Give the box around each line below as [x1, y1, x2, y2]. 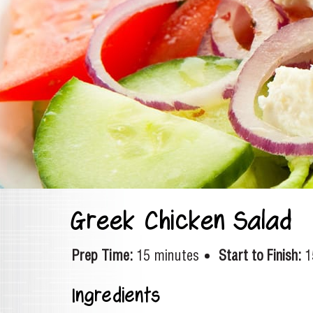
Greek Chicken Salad [71, 206, 292, 236]
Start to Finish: [219, 247, 301, 264]
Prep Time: [71, 247, 133, 264]
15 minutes [136, 247, 199, 264]
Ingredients [71, 284, 161, 307]
